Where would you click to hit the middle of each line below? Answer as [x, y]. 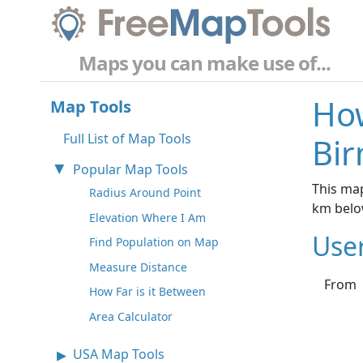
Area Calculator [131, 317]
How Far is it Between [147, 292]
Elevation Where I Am [147, 217]
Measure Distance [138, 267]
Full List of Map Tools [127, 139]
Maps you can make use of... [205, 63]
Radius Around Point [145, 193]
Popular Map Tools [130, 170]
